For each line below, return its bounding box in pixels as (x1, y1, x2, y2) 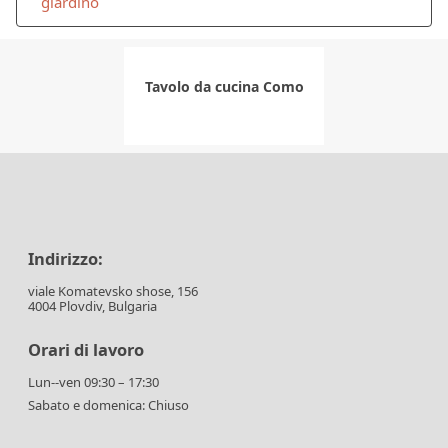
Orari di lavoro (28, 337, 144, 361)
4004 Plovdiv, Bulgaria (28, 296, 157, 315)
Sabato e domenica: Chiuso (28, 396, 189, 415)
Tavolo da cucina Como (144, 77, 304, 97)
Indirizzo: (28, 246, 103, 270)
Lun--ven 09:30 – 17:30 (28, 373, 159, 392)
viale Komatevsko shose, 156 (28, 281, 198, 300)
